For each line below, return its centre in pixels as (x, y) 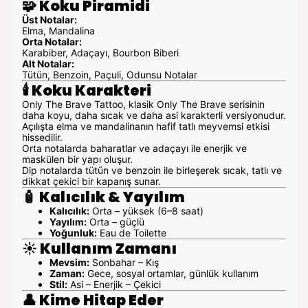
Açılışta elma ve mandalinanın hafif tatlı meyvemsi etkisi (146, 126)
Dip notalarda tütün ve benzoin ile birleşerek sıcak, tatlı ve (152, 170)
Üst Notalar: (49, 20)
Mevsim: (69, 262)
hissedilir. (42, 137)
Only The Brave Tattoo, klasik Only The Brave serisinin (143, 104)
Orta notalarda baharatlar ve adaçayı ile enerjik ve (134, 148)
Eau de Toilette (132, 233)
